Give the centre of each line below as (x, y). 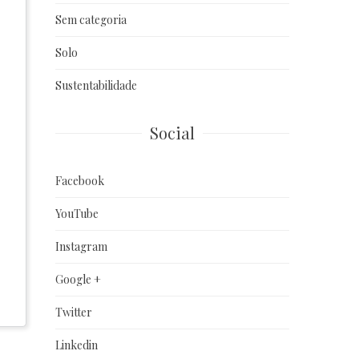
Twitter (73, 312)
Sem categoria (91, 19)
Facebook (79, 180)
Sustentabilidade (96, 85)
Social (172, 132)
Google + (78, 279)
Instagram (81, 246)
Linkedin (76, 345)
